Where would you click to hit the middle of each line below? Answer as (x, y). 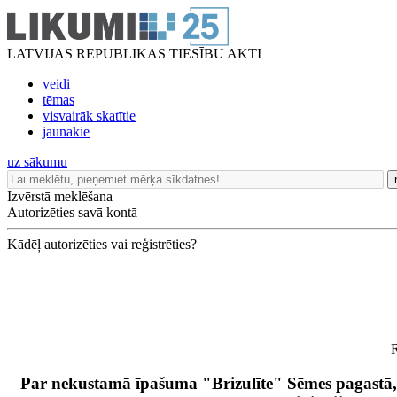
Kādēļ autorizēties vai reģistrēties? (102, 244)
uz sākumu (37, 162)
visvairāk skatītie (89, 116)
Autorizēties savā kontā (72, 212)
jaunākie (66, 132)
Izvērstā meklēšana (60, 196)
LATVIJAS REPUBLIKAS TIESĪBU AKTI (134, 54)
